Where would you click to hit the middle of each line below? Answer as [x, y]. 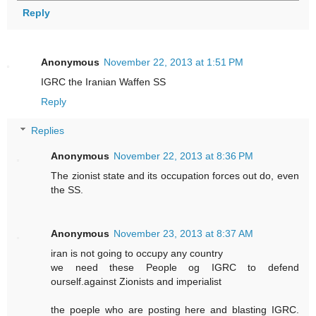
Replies [48, 131]
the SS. [67, 190]
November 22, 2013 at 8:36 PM [184, 156]
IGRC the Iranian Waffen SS [103, 81]
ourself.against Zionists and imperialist [136, 282]
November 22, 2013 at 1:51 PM [174, 62]
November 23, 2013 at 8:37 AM [184, 234]
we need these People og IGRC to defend [175, 268]
